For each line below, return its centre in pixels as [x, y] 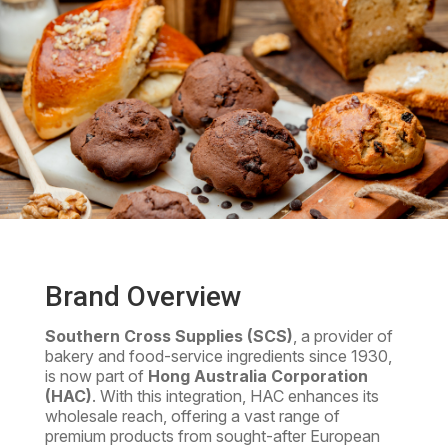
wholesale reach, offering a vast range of [192, 416]
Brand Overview [143, 297]
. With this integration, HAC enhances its [235, 396]
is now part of [96, 376]
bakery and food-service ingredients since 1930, [218, 356]
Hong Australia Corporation [257, 376]
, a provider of [342, 336]
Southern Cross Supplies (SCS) [168, 336]
